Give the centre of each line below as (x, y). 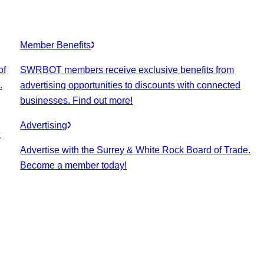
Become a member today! (74, 166)
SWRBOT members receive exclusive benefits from (127, 70)
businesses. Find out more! (77, 101)
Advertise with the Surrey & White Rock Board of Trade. (136, 150)
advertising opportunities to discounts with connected (131, 85)
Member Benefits (56, 45)
